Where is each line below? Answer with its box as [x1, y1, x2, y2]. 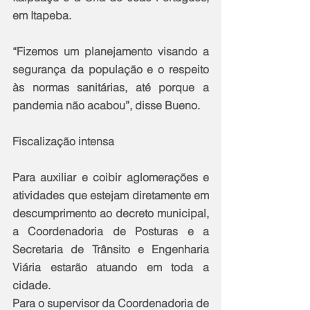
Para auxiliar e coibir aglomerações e [12, 170, 209, 184]
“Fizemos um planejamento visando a [12, 44, 209, 58]
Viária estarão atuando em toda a [12, 259, 209, 274]
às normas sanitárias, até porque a [12, 80, 209, 94]
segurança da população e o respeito [12, 62, 209, 76]
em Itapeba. [12, 8, 71, 22]
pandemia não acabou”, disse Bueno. [12, 98, 200, 112]
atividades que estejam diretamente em [12, 188, 209, 202]
